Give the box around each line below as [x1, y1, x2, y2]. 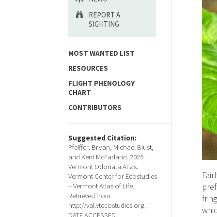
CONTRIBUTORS [68, 103, 122, 112]
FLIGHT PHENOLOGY [68, 78, 135, 88]
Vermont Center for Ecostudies [68, 171, 157, 181]
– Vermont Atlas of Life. [68, 181, 134, 190]
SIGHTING [89, 19, 119, 29]
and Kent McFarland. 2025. [68, 152, 145, 161]
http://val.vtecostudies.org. [68, 201, 146, 210]
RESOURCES [68, 63, 108, 73]
